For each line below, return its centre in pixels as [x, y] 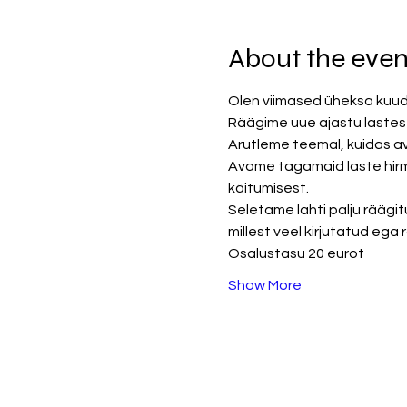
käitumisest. [269, 188]
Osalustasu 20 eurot [296, 253]
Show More [264, 285]
